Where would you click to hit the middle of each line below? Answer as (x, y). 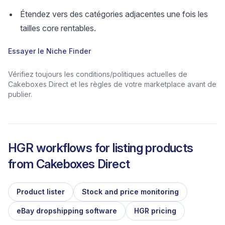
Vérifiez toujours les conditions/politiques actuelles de (98, 74)
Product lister (41, 192)
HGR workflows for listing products (101, 148)
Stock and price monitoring (130, 192)
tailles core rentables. (58, 28)
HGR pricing (155, 211)
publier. (20, 94)
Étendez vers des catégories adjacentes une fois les (114, 14)
